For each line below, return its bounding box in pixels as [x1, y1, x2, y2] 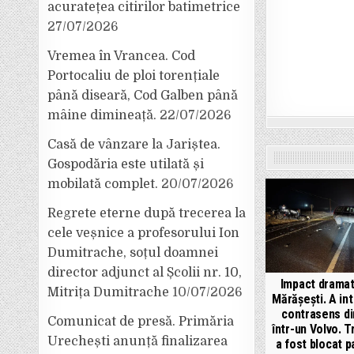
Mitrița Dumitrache [47, 285, 170, 299]
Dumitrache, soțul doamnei [47, 246, 219, 260]
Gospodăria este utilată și [47, 157, 205, 171]
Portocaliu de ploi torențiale [47, 69, 220, 83]
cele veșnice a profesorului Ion [47, 226, 240, 240]
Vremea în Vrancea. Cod [47, 49, 196, 63]
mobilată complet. [47, 177, 159, 191]
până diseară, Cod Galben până [47, 88, 239, 103]
